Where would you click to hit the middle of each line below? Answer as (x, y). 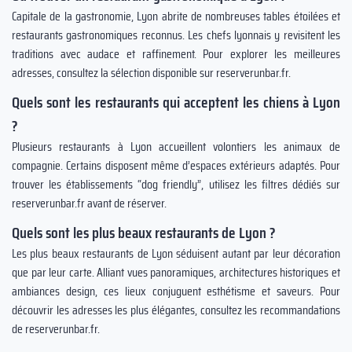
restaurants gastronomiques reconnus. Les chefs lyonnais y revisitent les (176, 35)
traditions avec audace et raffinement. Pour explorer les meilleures (176, 54)
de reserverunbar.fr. (56, 329)
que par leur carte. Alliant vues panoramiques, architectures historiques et (176, 272)
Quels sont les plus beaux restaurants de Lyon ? (144, 233)
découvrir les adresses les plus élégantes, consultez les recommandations (176, 310)
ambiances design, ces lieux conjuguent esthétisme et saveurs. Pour (176, 291)
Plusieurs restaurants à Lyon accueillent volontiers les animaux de (176, 147)
